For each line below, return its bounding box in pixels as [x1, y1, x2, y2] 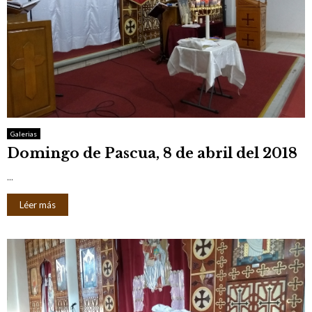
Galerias [10, 130, 37, 139]
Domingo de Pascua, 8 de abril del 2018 [7, 145, 297, 162]
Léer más [19, 199, 56, 211]
